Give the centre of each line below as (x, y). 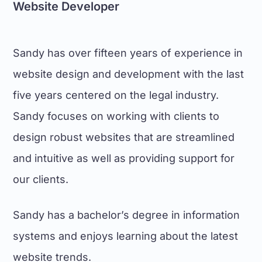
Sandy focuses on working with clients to (116, 116)
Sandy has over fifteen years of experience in (128, 53)
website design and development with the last (129, 74)
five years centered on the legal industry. (116, 95)
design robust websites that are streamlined (124, 137)
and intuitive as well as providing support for (124, 158)
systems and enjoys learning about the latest (126, 236)
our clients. (41, 179)
